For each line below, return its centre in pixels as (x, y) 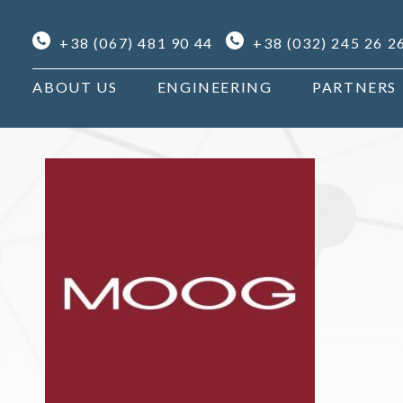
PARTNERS (355, 87)
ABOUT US (75, 87)
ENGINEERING (215, 87)
